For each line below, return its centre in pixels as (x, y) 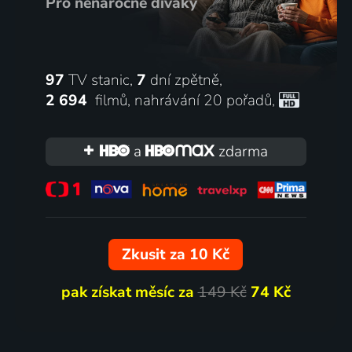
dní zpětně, (184, 80)
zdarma (242, 151)
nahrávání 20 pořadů (203, 100)
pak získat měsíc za (129, 293)
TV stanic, (100, 80)
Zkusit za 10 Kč (176, 255)
